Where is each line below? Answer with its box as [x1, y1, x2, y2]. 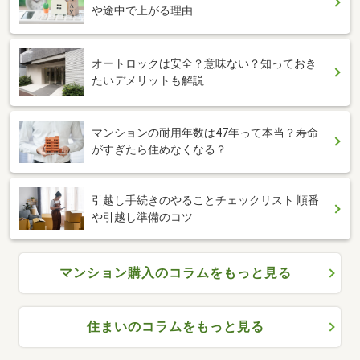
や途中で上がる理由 [92, 3, 193, 17]
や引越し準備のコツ [92, 210, 193, 223]
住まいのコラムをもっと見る [87, 319, 264, 335]
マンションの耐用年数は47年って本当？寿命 [92, 126, 318, 140]
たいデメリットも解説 [92, 73, 204, 87]
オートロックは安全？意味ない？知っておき [92, 56, 317, 70]
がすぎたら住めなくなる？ [92, 143, 227, 157]
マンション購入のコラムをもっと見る [59, 265, 292, 281]
